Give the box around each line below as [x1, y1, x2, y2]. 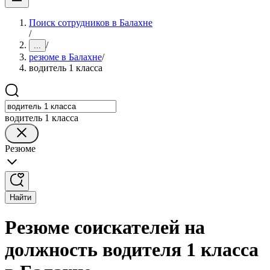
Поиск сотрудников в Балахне [29, 17, 152, 28]
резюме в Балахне [29, 52, 102, 62]
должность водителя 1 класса [5, 239, 259, 261]
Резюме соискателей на [5, 216, 205, 239]
